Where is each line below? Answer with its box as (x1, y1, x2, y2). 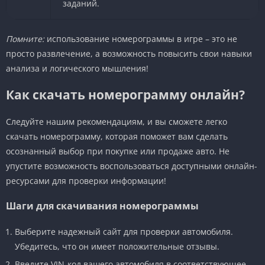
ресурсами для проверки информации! (6, 174, 166, 186)
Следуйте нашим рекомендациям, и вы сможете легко (6, 115, 227, 127)
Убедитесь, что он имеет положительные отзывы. (15, 240, 219, 252)
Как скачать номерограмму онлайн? (6, 86, 245, 103)
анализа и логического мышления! (6, 62, 148, 74)
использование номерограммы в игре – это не (44, 33, 237, 44)
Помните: (6, 33, 44, 44)
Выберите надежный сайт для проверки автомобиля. (15, 225, 233, 237)
